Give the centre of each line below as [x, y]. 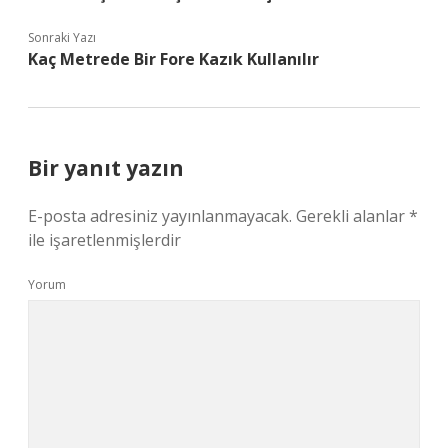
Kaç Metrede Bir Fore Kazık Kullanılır [173, 59]
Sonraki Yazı [62, 37]
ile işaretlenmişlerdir [104, 240]
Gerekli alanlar [352, 216]
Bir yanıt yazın [106, 168]
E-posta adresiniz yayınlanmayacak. [160, 216]
